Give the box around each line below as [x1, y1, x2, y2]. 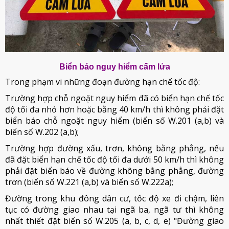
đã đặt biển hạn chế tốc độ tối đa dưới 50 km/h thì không [5, 154, 224, 166]
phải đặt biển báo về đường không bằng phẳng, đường [5, 165, 224, 177]
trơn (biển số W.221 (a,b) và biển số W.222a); [5, 176, 173, 188]
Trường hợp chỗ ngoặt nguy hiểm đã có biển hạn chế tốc [5, 93, 224, 104]
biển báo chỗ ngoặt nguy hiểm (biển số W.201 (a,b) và [5, 115, 224, 127]
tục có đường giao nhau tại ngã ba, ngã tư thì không [5, 204, 224, 216]
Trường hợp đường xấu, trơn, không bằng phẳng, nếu [5, 143, 224, 154]
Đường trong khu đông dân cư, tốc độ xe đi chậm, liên [5, 193, 224, 204]
